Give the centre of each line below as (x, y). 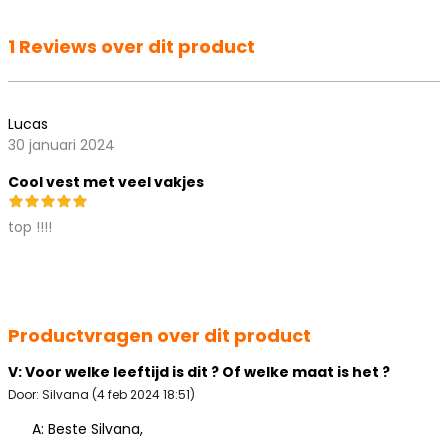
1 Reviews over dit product (131, 47)
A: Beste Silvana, (87, 429)
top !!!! (30, 227)
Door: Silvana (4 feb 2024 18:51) (101, 395)
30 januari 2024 (61, 145)
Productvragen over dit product (159, 336)
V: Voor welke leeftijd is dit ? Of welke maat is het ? (199, 372)
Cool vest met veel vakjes (106, 182)
